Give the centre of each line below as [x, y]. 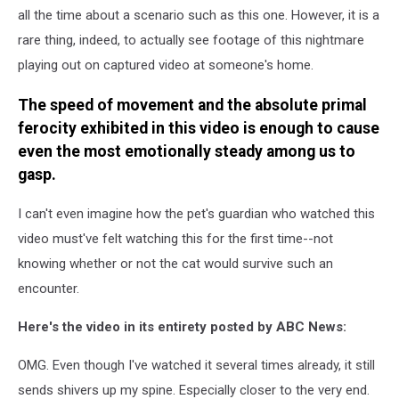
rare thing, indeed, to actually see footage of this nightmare [191, 41]
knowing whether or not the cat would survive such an [175, 264]
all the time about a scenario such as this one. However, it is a [199, 16]
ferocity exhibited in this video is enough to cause [199, 128]
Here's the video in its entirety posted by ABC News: [182, 327]
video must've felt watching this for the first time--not [175, 239]
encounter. [49, 289]
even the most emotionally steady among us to [187, 151]
